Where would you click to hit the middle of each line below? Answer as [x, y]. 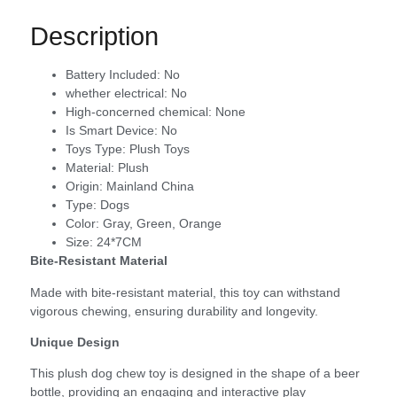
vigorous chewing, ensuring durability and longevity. [174, 311]
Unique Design [75, 343]
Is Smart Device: [113, 131]
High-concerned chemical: [140, 112]
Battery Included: [115, 75]
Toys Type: [97, 149]
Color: [84, 224]
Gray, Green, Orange [162, 224]
